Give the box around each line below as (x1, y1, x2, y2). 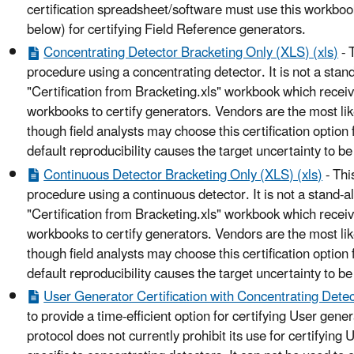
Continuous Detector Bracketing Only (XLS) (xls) (43, 160, 323, 190)
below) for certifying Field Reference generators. (27, 16, 306, 45)
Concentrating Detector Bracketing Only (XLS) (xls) (43, 39, 339, 68)
